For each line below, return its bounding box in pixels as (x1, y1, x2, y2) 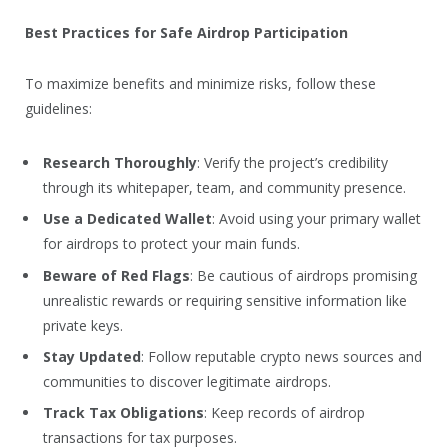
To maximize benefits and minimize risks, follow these (25, 73, 376, 93)
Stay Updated (43, 346, 141, 366)
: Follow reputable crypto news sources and (141, 346, 422, 366)
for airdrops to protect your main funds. (43, 234, 300, 254)
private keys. (43, 315, 123, 335)
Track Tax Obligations (43, 402, 204, 422)
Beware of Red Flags (43, 265, 190, 285)
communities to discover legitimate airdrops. (43, 371, 331, 391)
